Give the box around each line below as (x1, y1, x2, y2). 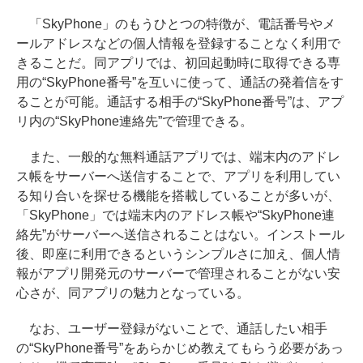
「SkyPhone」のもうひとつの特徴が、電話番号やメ (16, 17, 335, 31)
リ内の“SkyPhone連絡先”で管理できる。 (16, 114, 253, 128)
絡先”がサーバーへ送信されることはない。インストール (16, 228, 344, 241)
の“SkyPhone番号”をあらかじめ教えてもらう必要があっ (16, 341, 344, 355)
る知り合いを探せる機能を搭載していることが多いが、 (16, 189, 340, 203)
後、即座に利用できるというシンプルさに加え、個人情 (16, 247, 340, 261)
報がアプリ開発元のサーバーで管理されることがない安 (16, 267, 340, 280)
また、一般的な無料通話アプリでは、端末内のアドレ (16, 150, 340, 164)
